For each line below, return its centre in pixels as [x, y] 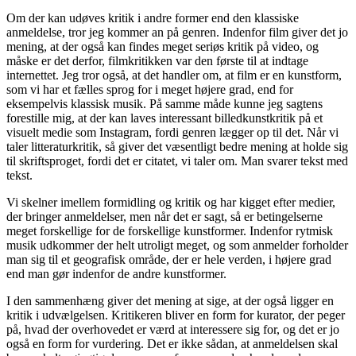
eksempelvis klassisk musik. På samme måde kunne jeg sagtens [164, 103]
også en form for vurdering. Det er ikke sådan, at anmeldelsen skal [172, 343]
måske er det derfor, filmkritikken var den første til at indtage [157, 60]
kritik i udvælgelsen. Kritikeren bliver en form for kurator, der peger [176, 315]
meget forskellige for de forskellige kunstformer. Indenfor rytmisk [170, 230]
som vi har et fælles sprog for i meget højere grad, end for [150, 89]
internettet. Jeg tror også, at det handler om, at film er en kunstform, [174, 75]
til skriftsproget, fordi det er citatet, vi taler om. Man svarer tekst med [177, 161]
